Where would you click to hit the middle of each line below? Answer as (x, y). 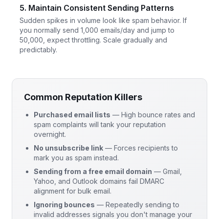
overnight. (50, 134)
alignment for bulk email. (73, 191)
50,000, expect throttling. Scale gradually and (93, 40)
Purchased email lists (72, 114)
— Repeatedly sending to (137, 204)
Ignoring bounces (64, 204)
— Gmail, (167, 171)
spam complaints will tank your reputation (100, 124)
